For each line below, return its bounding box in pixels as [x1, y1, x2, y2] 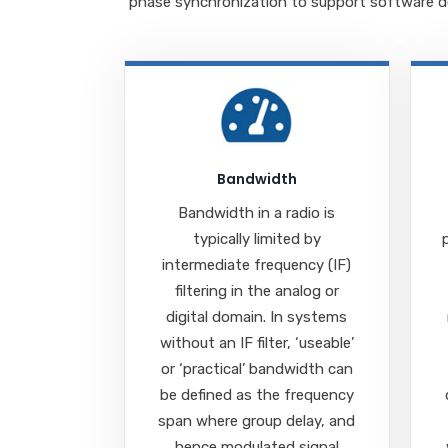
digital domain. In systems [166, 307, 348, 326]
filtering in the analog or [174, 281, 339, 300]
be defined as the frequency [159, 385, 354, 404]
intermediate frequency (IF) [162, 255, 352, 274]
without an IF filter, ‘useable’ [159, 333, 354, 352]
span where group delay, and [158, 411, 356, 430]
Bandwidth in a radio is [178, 203, 336, 222]
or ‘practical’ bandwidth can [160, 359, 353, 378]
